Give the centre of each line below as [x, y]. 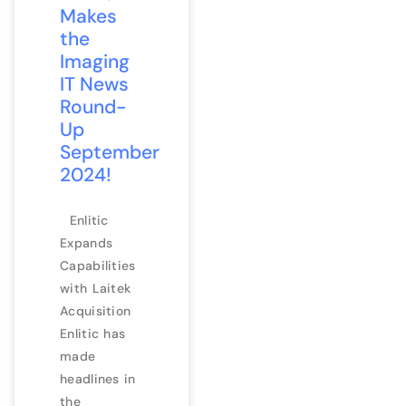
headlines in [98, 378]
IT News [94, 84]
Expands [87, 242]
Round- [93, 106]
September [110, 152]
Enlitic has [93, 333]
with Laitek [96, 288]
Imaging [95, 61]
